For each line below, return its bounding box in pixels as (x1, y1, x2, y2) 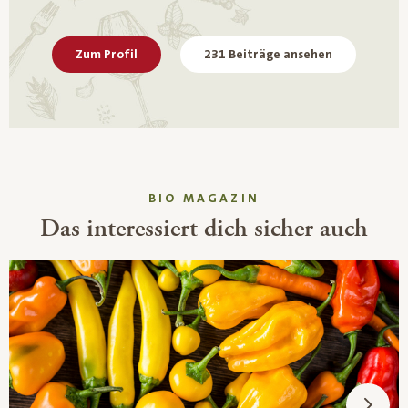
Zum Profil (76, 46, 138, 62)
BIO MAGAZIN (148, 190, 260, 206)
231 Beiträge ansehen (204, 46, 332, 62)
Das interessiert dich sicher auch (40, 211, 368, 245)
